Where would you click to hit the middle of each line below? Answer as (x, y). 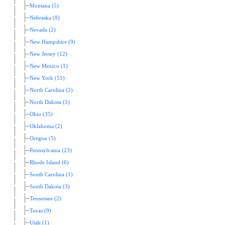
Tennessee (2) (45, 199)
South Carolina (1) (51, 175)
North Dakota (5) (50, 102)
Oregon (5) (43, 139)
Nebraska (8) (45, 18)
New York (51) (47, 78)
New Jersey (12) (48, 54)
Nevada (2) (43, 30)
